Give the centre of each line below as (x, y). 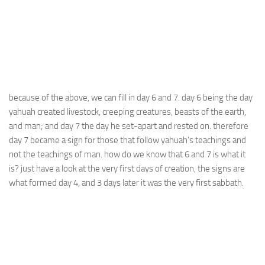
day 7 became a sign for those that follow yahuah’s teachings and (127, 140)
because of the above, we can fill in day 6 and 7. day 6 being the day (131, 98)
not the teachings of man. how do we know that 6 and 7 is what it (127, 154)
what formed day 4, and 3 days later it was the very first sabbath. (126, 183)
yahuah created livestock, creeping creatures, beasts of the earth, (127, 112)
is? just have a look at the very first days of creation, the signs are (127, 169)
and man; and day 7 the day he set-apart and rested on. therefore (129, 126)
